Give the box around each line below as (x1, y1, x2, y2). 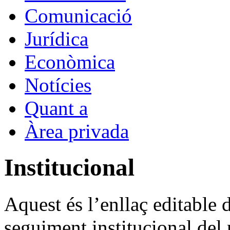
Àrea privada (25, 120, 129, 142)
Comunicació (25, 5, 132, 27)
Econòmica (25, 51, 115, 73)
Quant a (25, 97, 88, 119)
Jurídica (25, 28, 88, 50)
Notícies (25, 74, 91, 96)
